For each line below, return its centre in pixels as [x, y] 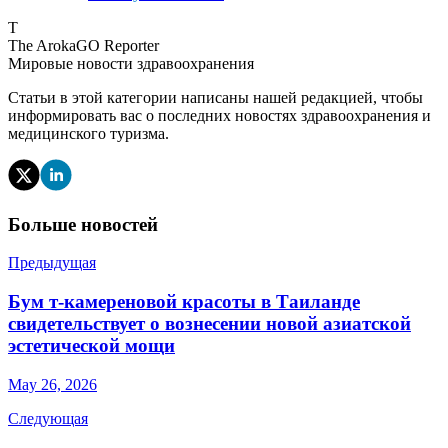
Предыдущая [52, 263]
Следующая [48, 418]
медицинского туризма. [88, 133]
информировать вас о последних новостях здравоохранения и [219, 115]
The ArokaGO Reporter [83, 45]
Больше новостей [83, 224]
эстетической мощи [91, 345]
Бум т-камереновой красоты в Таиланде [184, 301]
